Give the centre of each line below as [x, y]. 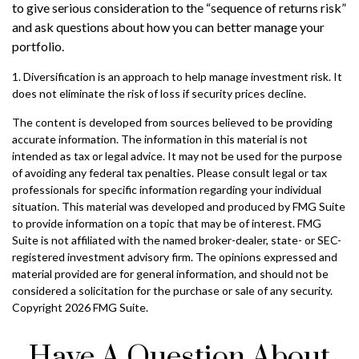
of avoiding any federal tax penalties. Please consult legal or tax [169, 173]
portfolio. [38, 46]
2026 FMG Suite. [107, 308]
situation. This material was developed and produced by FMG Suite [179, 207]
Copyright [38, 308]
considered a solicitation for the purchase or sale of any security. [172, 291]
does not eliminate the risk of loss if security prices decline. [159, 94]
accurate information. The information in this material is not [160, 139]
